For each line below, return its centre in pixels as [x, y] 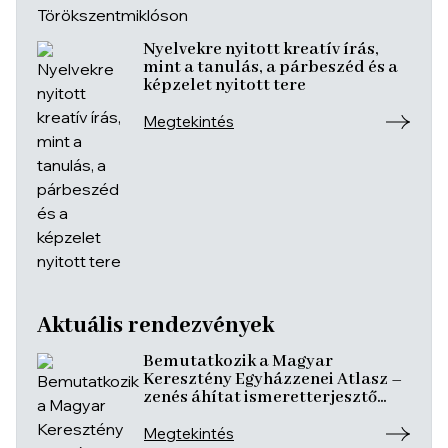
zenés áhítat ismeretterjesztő [260, 397]
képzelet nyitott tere [224, 85]
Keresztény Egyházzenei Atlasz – [272, 379]
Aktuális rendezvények [155, 326]
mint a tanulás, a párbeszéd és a [270, 67]
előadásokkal [196, 415]
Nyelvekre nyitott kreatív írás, [261, 49]
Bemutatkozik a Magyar [238, 361]
